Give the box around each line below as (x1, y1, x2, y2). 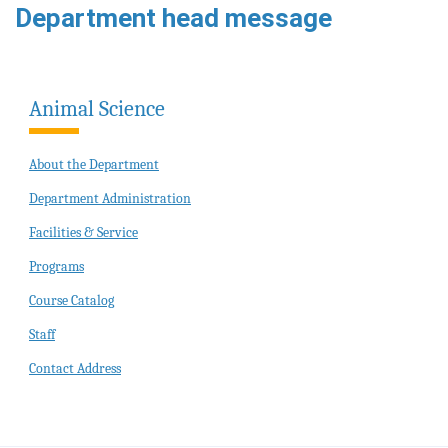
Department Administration (29, 190, 191, 208)
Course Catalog (29, 292, 114, 310)
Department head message (15, 3, 332, 34)
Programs (29, 258, 84, 276)
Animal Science (29, 96, 165, 123)
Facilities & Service (29, 224, 138, 242)
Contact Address (29, 360, 121, 378)
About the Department (29, 156, 159, 174)
